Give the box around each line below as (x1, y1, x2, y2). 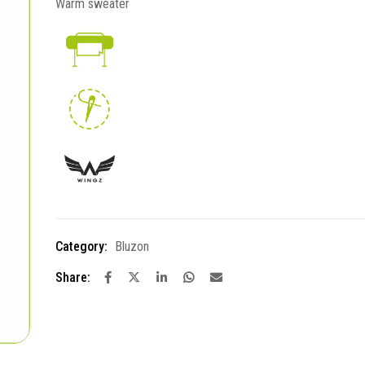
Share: (55, 270, 90, 285)
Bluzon (115, 239, 149, 254)
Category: (55, 239, 108, 254)
